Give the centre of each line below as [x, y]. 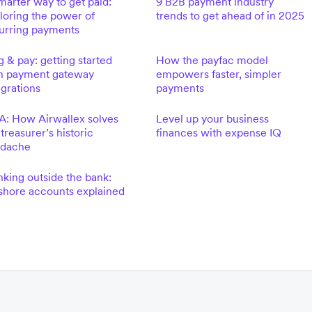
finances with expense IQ [218, 132]
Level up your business [212, 118]
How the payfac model [212, 60]
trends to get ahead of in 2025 [230, 15]
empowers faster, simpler [218, 74]
